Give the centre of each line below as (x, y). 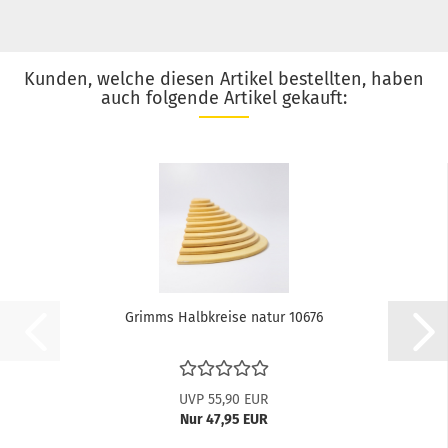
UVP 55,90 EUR (223, 400)
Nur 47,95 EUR (223, 420)
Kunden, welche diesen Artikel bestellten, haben (224, 79)
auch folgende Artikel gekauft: (224, 98)
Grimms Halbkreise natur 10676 (223, 318)
